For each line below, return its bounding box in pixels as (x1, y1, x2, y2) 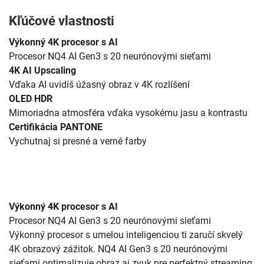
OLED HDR (9, 93, 52, 105)
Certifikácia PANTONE (9, 121, 103, 133)
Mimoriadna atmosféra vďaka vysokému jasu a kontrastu (9, 107, 247, 119)
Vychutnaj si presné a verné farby (9, 136, 147, 147)
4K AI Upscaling (9, 65, 76, 77)
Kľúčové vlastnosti (9, 14, 114, 29)
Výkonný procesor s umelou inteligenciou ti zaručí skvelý (9, 229, 243, 241)
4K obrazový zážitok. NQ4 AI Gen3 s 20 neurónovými (9, 243, 227, 255)
